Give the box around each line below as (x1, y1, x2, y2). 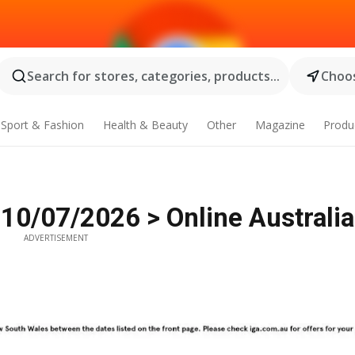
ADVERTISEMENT (23, 232, 88, 243)
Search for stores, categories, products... (26, 67, 280, 85)
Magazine (254, 117, 305, 132)
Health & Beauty (102, 117, 188, 132)
